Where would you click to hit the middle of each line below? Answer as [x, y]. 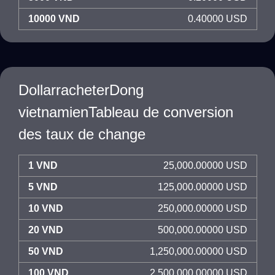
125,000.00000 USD [203, 187]
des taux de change [82, 134]
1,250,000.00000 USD [199, 251]
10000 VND [54, 19]
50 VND [46, 251]
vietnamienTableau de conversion [126, 112]
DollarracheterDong [81, 90]
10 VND [46, 208]
